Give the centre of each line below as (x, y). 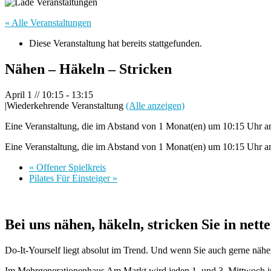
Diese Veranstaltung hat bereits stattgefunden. (116, 44)
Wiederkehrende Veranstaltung (66, 106)
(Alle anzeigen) (155, 106)
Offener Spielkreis (70, 168)
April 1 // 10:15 (34, 95)
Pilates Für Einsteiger (71, 178)
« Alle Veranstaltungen (48, 23)
